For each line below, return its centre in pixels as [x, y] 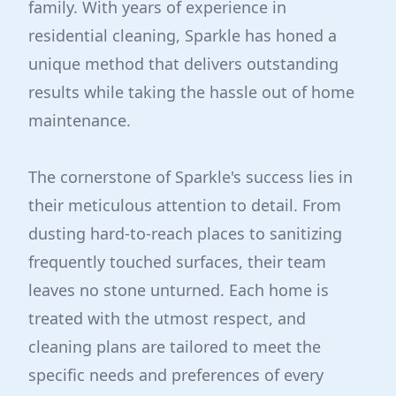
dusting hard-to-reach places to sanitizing [185, 233]
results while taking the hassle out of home [191, 92]
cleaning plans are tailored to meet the [175, 346]
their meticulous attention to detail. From [185, 205]
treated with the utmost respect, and [167, 318]
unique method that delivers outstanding [183, 64]
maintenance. [80, 120]
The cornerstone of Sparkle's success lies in [190, 177]
